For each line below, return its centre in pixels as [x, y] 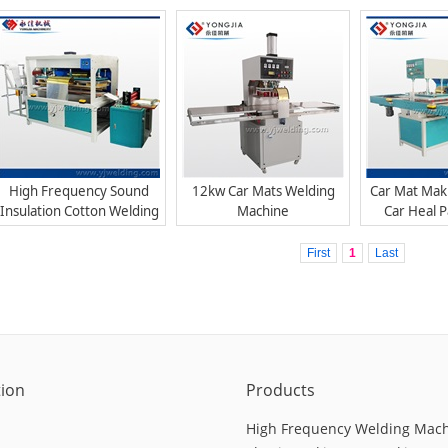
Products [280, 390]
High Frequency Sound [79, 190]
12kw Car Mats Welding [263, 190]
